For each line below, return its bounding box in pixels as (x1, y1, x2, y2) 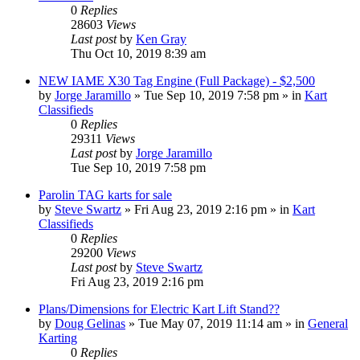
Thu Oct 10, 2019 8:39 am (71, 46, 206, 60)
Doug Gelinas (55, 316, 125, 330)
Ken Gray (136, 31, 186, 46)
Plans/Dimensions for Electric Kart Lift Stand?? (39, 301, 280, 316)
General (308, 316, 348, 330)
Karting (39, 330, 77, 345)
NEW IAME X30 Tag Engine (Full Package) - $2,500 (39, 73, 315, 88)
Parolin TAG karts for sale (39, 187, 172, 202)
